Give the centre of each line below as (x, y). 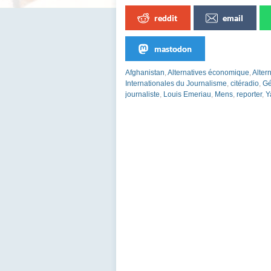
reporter (249, 94)
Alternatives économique (208, 73)
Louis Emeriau (187, 94)
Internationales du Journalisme (176, 83)
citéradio (245, 83)
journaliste (142, 94)
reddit (166, 18)
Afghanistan (145, 73)
